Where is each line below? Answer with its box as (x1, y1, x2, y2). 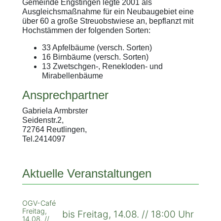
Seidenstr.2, (22, 115, 64, 124)
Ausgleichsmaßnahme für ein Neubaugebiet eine (22, 7, 194, 16)
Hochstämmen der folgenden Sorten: (22, 26, 150, 35)
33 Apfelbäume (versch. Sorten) (41, 43, 152, 52)
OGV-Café (22, 198, 56, 207)
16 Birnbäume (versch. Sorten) (41, 52, 148, 61)
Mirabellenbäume (41, 71, 103, 80)
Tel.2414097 (22, 134, 66, 143)
